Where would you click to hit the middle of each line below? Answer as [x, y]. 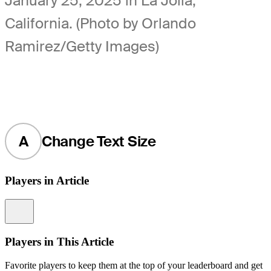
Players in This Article [59, 241]
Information [48, 205]
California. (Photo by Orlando [100, 23]
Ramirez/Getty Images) [82, 46]
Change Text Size [99, 141]
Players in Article [47, 181]
